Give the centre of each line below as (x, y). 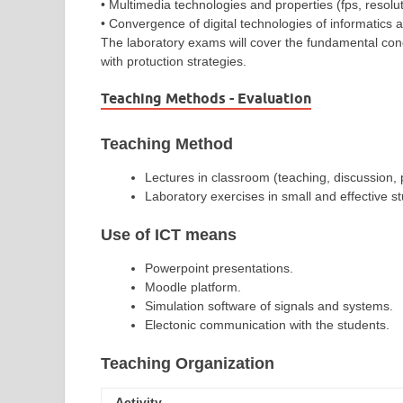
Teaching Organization (188, 363)
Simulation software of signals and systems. (269, 305)
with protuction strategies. (174, 61)
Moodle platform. (193, 287)
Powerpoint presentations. (219, 268)
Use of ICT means (169, 235)
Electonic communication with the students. (267, 324)
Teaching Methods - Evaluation (206, 98)
